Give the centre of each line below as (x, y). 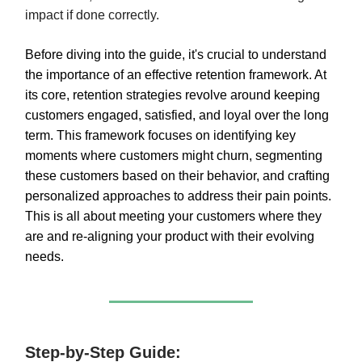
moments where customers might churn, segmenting (174, 156)
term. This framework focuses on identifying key (160, 135)
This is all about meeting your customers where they (173, 216)
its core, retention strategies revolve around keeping (173, 95)
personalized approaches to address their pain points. (178, 196)
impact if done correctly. (92, 15)
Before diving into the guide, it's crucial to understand (176, 55)
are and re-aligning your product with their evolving (170, 236)
